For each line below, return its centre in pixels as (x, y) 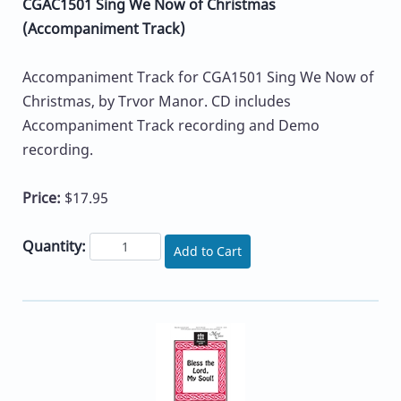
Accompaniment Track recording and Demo (171, 125)
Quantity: (54, 247)
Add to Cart (208, 251)
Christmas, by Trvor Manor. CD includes (157, 101)
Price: (43, 197)
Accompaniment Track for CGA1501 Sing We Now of (198, 77)
